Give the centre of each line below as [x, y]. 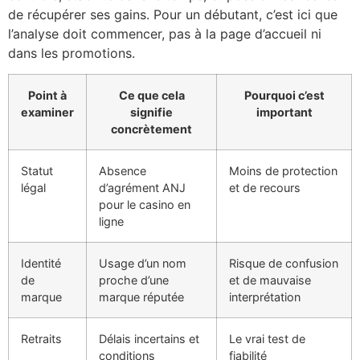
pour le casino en [145, 204]
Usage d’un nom [143, 263]
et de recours [265, 187]
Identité [41, 263]
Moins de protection [283, 170]
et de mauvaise [270, 280]
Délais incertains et [149, 338]
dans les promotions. [72, 53]
